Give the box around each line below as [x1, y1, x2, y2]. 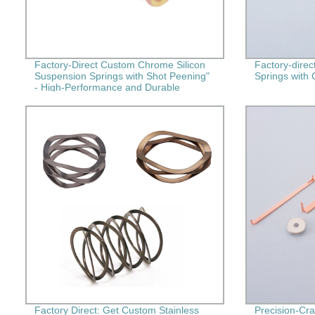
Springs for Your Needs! [34, 92, 141, 104]
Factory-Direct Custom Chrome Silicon [34, 58, 205, 70]
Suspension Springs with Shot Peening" [34, 70, 210, 82]
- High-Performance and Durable [34, 81, 180, 93]
